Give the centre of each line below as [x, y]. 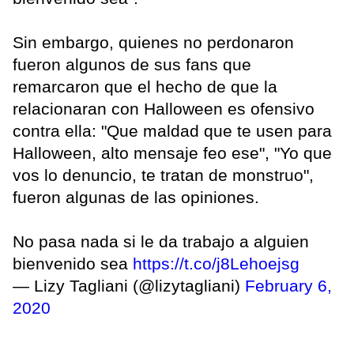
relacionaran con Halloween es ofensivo [164, 108]
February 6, [288, 285]
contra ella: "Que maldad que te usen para [172, 130]
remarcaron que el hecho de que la [145, 86]
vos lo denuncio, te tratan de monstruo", [163, 175]
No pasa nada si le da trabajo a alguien [161, 241]
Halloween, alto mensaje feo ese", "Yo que [172, 153]
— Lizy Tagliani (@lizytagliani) [129, 285]
